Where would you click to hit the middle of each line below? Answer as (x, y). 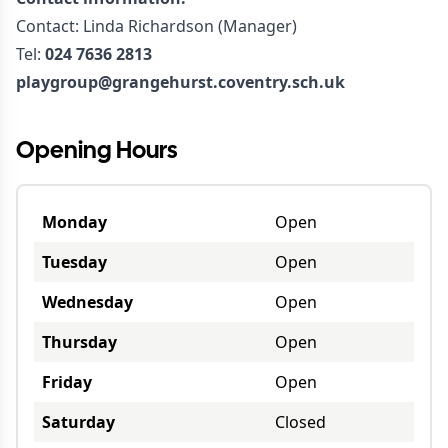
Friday (67, 382)
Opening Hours (96, 151)
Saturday (78, 422)
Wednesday (87, 302)
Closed (300, 422)
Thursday (79, 342)
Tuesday (74, 262)
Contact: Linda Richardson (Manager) (156, 26)
